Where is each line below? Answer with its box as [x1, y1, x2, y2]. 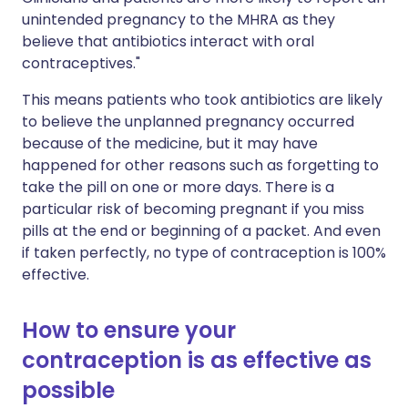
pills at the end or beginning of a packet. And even [22, 220, 381, 241]
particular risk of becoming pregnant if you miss [22, 199, 364, 219]
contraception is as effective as [22, 345, 372, 375]
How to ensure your [22, 315, 236, 345]
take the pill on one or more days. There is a [22, 177, 334, 198]
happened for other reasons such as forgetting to [22, 155, 379, 176]
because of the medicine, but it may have [22, 133, 318, 154]
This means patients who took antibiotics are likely [22, 89, 382, 110]
